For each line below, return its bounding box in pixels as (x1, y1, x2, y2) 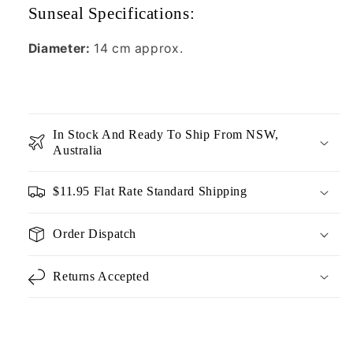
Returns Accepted (53, 269, 150, 283)
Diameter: (28, 41, 91, 57)
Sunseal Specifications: (28, 3, 199, 23)
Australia (53, 143, 102, 157)
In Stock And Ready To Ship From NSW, (53, 127, 279, 141)
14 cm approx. (90, 41, 184, 57)
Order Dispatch (53, 226, 137, 240)
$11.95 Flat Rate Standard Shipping (53, 184, 247, 199)
